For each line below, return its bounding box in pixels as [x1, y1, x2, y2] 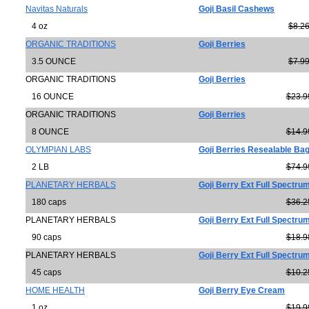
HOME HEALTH [26, 286, 85, 295]
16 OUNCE [26, 92, 74, 101]
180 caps [26, 197, 66, 207]
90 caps [26, 232, 61, 242]
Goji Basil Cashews [199, 4, 275, 14]
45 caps [26, 268, 61, 277]
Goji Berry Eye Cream [199, 286, 285, 295]
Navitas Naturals [26, 4, 88, 14]
